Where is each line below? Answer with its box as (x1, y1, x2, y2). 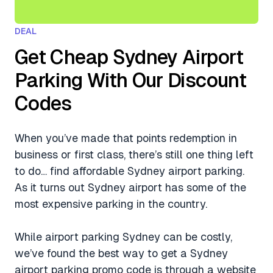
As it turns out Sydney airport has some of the (15, 181, 246, 194)
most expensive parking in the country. (15, 197, 207, 210)
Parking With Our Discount (15, 69, 246, 91)
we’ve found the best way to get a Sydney (15, 247, 228, 260)
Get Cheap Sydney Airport (15, 46, 244, 68)
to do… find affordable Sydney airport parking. (15, 165, 244, 177)
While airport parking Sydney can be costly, (15, 230, 232, 243)
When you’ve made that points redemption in (15, 132, 237, 144)
